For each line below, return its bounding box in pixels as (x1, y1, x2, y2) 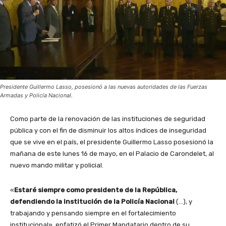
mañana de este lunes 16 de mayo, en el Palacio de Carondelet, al (10, 149, 214, 157)
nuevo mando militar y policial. (10, 161, 103, 169)
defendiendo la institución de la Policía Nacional (10, 197, 175, 205)
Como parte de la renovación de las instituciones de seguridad (10, 115, 205, 123)
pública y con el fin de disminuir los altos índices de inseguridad (10, 126, 206, 134)
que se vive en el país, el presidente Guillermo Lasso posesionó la (10, 138, 213, 146)
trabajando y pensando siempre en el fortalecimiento (10, 209, 176, 217)
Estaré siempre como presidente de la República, (14, 186, 177, 194)
